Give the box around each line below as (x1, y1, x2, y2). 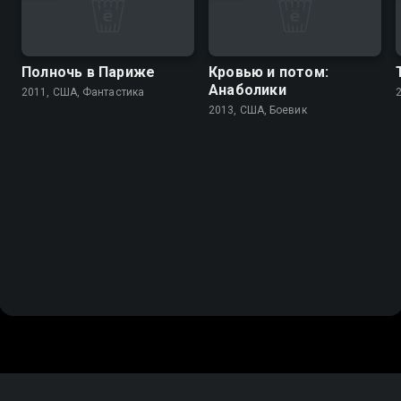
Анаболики (209, 81, 286, 99)
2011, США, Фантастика (21, 86, 145, 99)
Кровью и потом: (209, 64, 328, 81)
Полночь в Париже (21, 64, 156, 81)
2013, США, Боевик (209, 104, 307, 117)
